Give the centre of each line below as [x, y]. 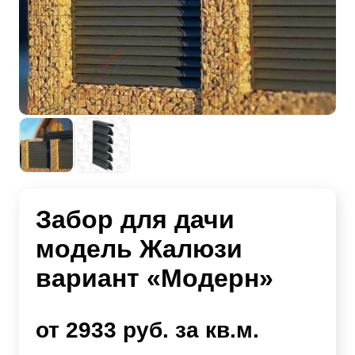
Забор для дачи [135, 220]
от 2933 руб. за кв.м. [147, 330]
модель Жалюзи [139, 249]
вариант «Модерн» [155, 279]
